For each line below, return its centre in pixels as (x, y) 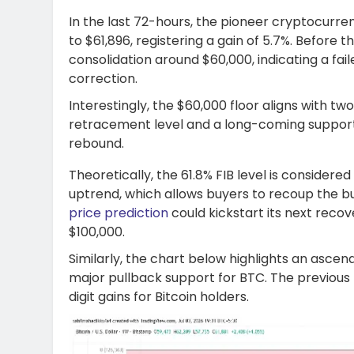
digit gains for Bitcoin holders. (159, 297)
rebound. (96, 144)
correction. (103, 79)
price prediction (119, 213)
